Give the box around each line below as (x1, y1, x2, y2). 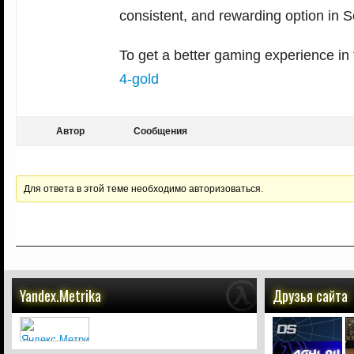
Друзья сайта (273, 285, 348, 307)
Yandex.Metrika (20, 285, 101, 307)
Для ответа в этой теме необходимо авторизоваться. (24, 183, 264, 195)
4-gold (119, 71, 159, 88)
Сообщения (134, 126, 187, 137)
